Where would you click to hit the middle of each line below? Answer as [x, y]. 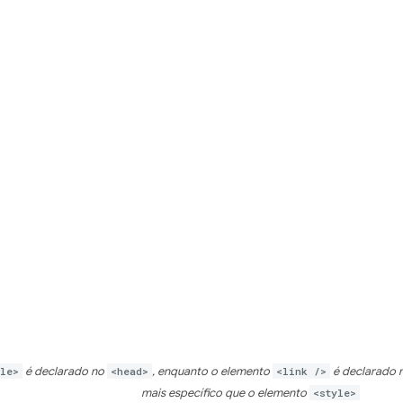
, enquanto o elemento [212, 372]
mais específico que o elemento [225, 393]
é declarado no [65, 372]
